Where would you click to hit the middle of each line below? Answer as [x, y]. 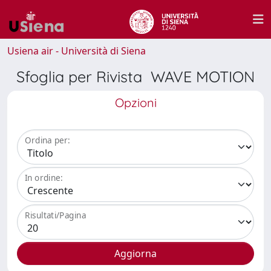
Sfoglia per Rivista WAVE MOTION [135, 77]
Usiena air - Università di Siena [77, 51]
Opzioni [135, 103]
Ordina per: [47, 140]
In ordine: [44, 178]
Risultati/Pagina [56, 215]
